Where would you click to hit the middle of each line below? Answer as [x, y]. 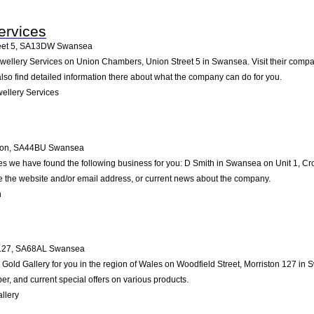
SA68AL [31, 249]
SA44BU [30, 148]
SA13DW [37, 47]
